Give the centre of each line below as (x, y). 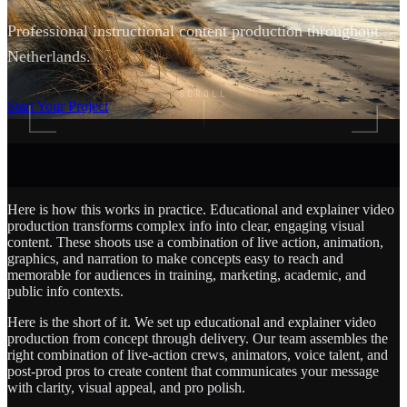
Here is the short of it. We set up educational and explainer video (192, 322)
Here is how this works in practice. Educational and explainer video (201, 209)
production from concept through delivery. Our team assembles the (198, 338)
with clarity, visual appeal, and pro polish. (126, 387)
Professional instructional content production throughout (193, 30)
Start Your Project (58, 105)
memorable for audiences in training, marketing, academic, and (187, 274)
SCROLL (203, 94)
